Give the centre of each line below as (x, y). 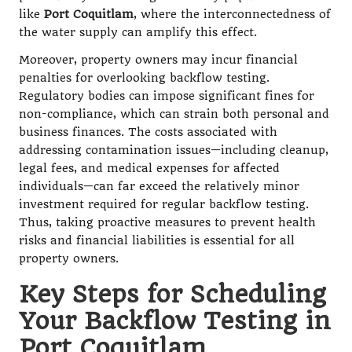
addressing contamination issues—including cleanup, (174, 151)
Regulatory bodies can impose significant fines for (167, 97)
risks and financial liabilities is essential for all (157, 241)
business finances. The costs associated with (148, 133)
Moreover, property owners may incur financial (158, 60)
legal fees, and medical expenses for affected (149, 169)
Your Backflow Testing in (175, 321)
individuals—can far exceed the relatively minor (159, 187)
